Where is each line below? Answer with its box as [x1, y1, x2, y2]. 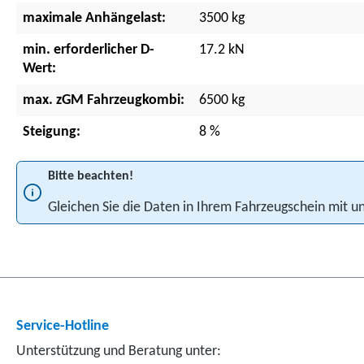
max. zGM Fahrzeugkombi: [23, 93, 184, 108]
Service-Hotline [16, 318, 109, 334]
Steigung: [23, 124, 80, 140]
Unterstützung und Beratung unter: [16, 343, 221, 359]
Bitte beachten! [48, 170, 133, 183]
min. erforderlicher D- [23, 42, 154, 58]
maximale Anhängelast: [23, 11, 166, 26]
